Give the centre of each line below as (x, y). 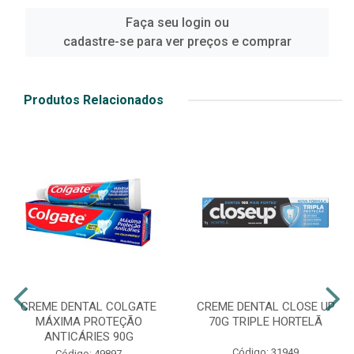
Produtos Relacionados (94, 100)
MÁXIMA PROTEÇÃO (88, 322)
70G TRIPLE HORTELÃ (265, 322)
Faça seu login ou (177, 23)
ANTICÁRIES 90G (88, 337)
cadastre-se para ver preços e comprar (177, 41)
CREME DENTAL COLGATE (88, 307)
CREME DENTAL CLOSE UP (265, 307)
